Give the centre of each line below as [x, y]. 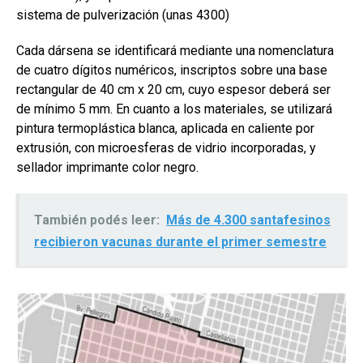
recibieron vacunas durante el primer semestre [180, 242]
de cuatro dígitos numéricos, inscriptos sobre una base [172, 70]
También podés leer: [97, 220]
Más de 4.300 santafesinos [248, 220]
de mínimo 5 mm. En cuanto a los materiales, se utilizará [174, 109]
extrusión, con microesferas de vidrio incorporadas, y [166, 148]
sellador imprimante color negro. [107, 168]
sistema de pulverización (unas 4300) [123, 15]
